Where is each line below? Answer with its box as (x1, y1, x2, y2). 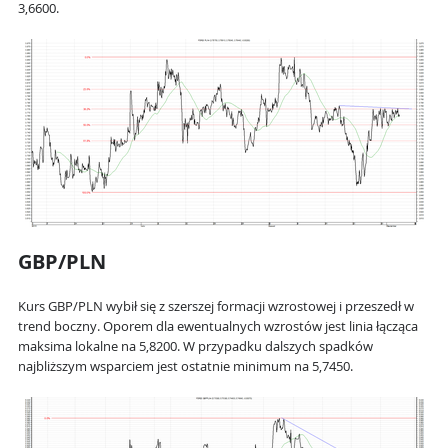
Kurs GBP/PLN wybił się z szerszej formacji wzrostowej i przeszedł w (18, 298, 414, 316)
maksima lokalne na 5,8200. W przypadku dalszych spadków (18, 338, 373, 356)
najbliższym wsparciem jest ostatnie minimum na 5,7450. (18, 358, 353, 376)
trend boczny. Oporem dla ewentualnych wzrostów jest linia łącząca (18, 318, 418, 336)
